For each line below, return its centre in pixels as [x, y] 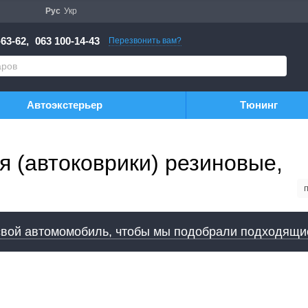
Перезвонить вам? [145, 40]
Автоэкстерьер [65, 105]
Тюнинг [259, 105]
